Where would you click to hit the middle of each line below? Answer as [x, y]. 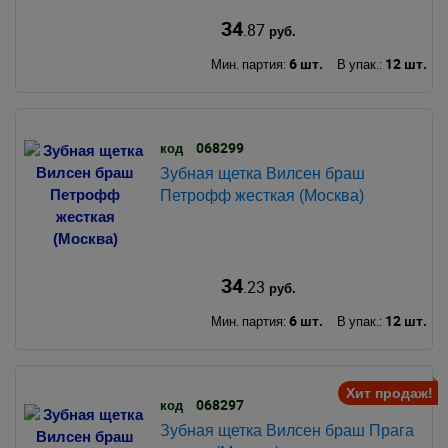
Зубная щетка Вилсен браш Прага [286, 430]
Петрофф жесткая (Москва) [261, 195]
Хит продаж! [389, 393]
